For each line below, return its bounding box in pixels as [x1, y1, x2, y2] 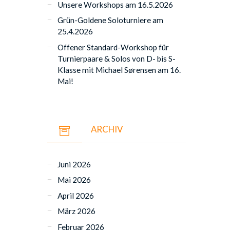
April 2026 [57, 190, 94, 200]
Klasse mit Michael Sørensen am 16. [57, 65, 181, 74]
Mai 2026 [57, 175, 91, 185]
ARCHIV [90, 123, 123, 135]
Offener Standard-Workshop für [57, 42, 169, 52]
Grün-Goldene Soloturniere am [57, 15, 164, 25]
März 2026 [57, 206, 96, 216]
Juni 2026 [57, 159, 91, 169]
